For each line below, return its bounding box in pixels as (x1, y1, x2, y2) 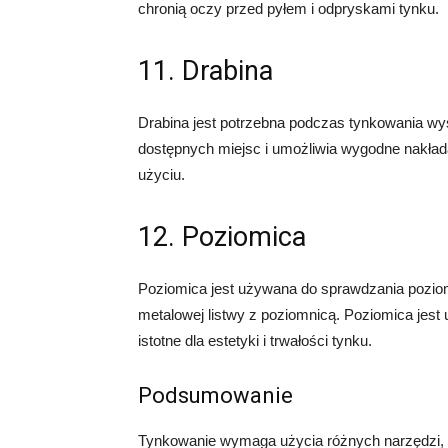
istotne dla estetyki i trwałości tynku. (138, 332, 372, 349)
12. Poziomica (138, 221, 306, 253)
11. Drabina (138, 55, 273, 87)
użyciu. (138, 166, 185, 183)
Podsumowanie (138, 383, 293, 408)
